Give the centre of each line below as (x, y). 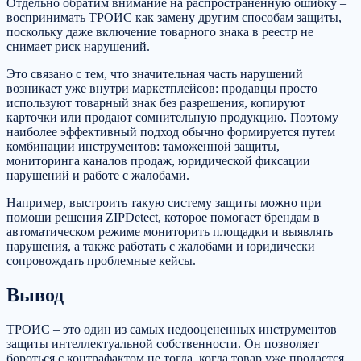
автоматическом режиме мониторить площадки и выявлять (170, 231)
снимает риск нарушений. (78, 46)
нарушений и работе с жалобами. (98, 175)
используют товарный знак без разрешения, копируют (156, 102)
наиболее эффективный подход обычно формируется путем (171, 131)
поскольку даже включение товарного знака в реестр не (160, 31)
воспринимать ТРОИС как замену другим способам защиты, (174, 17)
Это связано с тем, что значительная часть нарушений (155, 73)
